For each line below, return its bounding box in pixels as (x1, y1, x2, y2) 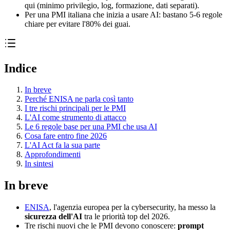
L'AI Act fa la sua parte (25, 141, 100, 150)
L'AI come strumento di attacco (25, 113, 126, 122)
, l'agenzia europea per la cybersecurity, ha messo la (49, 203, 216, 212)
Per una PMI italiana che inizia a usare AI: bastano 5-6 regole (25, 10, 222, 19)
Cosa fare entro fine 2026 (25, 131, 107, 141)
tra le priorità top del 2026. (82, 212, 170, 221)
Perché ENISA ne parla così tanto (25, 94, 133, 104)
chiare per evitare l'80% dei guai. (25, 19, 130, 28)
